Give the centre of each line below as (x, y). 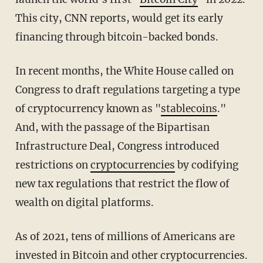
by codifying (206, 165)
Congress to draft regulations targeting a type (127, 90)
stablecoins (189, 108)
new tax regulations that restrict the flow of (122, 183)
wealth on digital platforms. (84, 202)
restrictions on (53, 165)
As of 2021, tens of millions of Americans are (18, 236)
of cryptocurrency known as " (88, 108)
